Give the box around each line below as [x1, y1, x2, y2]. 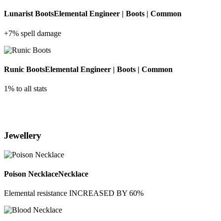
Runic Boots [4, 65, 45, 74]
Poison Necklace [4, 169, 58, 178]
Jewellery [4, 130, 41, 141]
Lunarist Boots [4, 9, 54, 18]
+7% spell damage [4, 29, 61, 37]
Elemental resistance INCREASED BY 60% [4, 189, 144, 198]
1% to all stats [4, 84, 47, 93]
